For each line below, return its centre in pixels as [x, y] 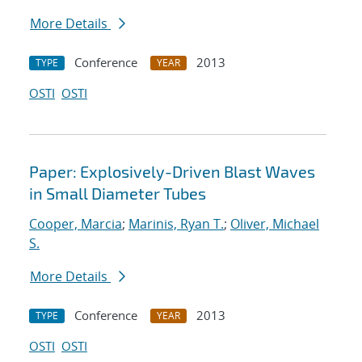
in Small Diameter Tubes [118, 194]
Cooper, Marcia [76, 224]
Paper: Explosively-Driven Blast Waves [172, 172]
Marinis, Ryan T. [176, 224]
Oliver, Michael [275, 224]
